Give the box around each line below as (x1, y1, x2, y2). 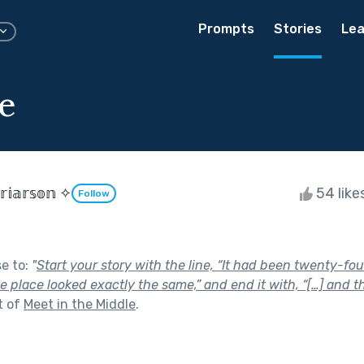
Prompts (198, 21, 254, 37)
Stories (274, 21, 322, 37)
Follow (78, 188, 110, 200)
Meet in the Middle (24, 296, 136, 312)
